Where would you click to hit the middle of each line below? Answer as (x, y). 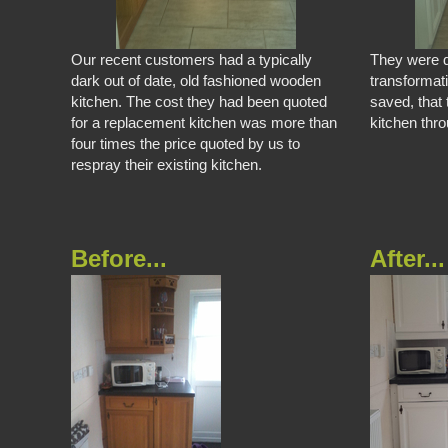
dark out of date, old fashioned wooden (196, 80)
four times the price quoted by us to (186, 143)
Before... (119, 259)
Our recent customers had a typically (192, 59)
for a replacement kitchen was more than (204, 122)
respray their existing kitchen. (167, 164)
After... (408, 259)
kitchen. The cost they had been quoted (199, 101)
